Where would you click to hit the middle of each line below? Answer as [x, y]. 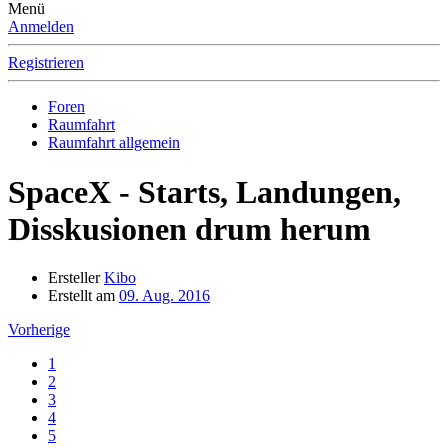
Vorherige [39, 330]
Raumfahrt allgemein [114, 143]
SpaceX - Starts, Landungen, [204, 191]
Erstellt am [81, 296]
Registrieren [46, 63]
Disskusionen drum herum [189, 228]
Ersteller [74, 278]
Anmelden [41, 27]
